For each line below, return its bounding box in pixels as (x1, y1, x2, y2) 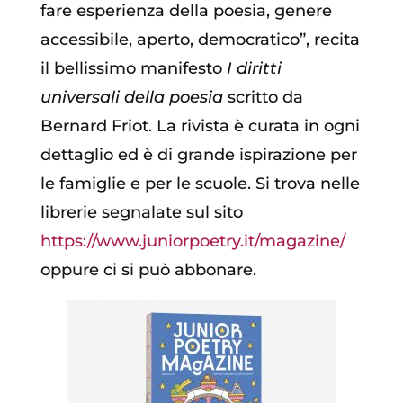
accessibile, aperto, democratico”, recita (40, 30, 360, 50)
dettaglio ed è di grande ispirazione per (40, 145, 357, 166)
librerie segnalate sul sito (40, 202, 243, 223)
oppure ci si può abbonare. (40, 260, 256, 281)
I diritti (226, 58, 282, 79)
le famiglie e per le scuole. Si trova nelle (40, 174, 360, 194)
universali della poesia (40, 87, 223, 108)
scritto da (222, 87, 303, 108)
